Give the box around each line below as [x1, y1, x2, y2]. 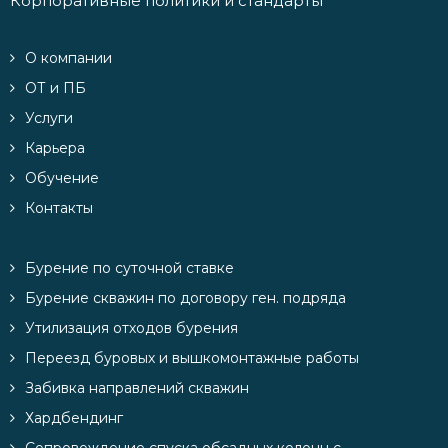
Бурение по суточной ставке [25, 259, 234, 278]
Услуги [25, 109, 73, 128]
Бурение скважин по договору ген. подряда [25, 289, 346, 308]
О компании [25, 49, 112, 68]
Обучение [25, 169, 99, 188]
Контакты [25, 199, 93, 218]
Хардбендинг [25, 409, 123, 428]
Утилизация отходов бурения [25, 319, 238, 338]
